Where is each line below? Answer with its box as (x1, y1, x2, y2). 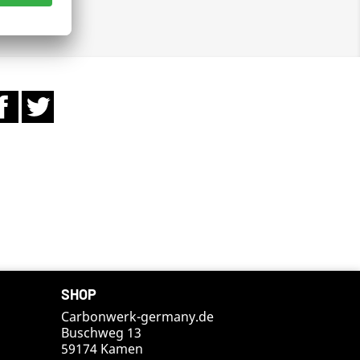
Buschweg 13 (61, 324, 141, 342)
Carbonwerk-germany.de (61, 308, 214, 325)
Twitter (54, 90, 97, 108)
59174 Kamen (61, 340, 143, 358)
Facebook (18, 90, 77, 108)
